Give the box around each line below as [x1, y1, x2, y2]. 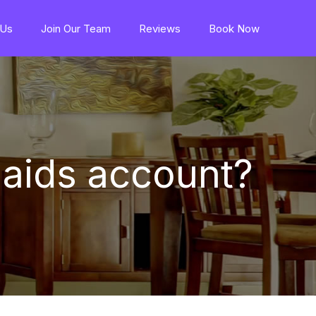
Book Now [209, 21, 260, 35]
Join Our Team [41, 21, 111, 35]
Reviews [139, 21, 181, 35]
